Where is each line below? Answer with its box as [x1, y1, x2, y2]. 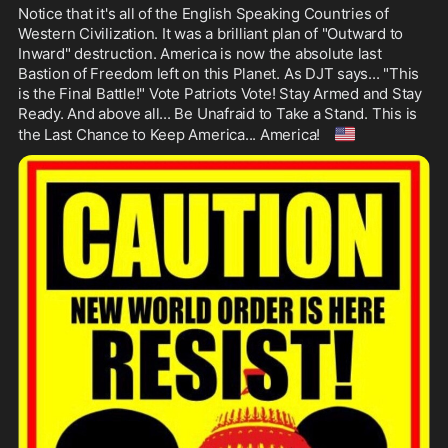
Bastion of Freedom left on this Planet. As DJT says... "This [18, 63, 420, 83]
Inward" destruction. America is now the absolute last [18, 43, 382, 63]
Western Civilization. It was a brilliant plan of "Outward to [18, 23, 404, 43]
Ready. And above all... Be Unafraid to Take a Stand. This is [18, 103, 418, 123]
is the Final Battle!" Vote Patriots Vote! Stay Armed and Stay [18, 83, 422, 103]
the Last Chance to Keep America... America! [18, 124, 324, 144]
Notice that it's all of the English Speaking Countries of [18, 3, 389, 23]
